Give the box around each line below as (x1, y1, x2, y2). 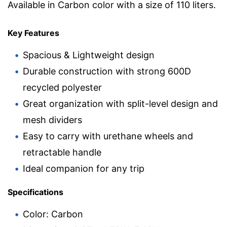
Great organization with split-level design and (23, 98, 218, 109)
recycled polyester (23, 82, 102, 93)
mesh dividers (23, 115, 82, 125)
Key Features (8, 28, 59, 38)
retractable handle (23, 147, 101, 158)
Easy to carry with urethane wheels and (23, 131, 193, 141)
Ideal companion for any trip (23, 163, 144, 174)
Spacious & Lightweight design (23, 50, 155, 60)
